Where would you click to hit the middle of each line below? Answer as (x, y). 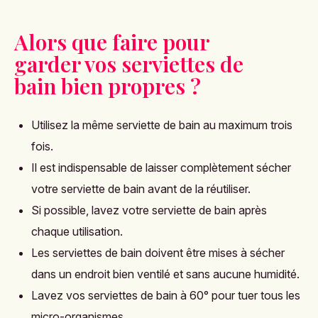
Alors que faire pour (111, 42)
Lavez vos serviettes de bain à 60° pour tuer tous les (166, 296)
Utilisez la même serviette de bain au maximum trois (162, 125)
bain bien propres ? (108, 86)
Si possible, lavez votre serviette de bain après (149, 210)
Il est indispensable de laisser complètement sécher (161, 168)
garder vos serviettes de (129, 64)
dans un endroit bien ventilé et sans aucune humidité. (165, 274)
